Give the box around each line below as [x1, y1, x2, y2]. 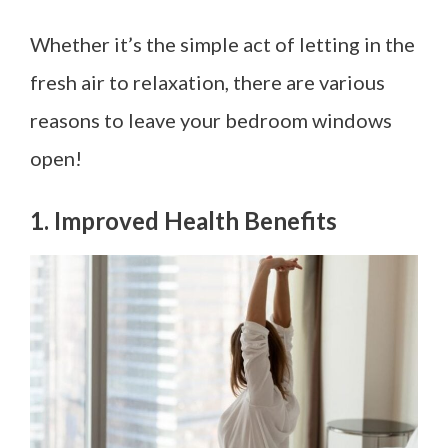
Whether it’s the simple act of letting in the [30, 31, 415, 56]
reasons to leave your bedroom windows [30, 107, 392, 132]
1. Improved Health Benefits [30, 205, 337, 235]
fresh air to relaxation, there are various [30, 69, 385, 94]
